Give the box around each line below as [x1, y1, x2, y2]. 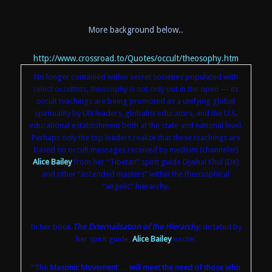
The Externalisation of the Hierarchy [72, 222, 199, 231]
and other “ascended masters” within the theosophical [42, 169, 230, 178]
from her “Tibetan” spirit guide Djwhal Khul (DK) [71, 157, 239, 166]
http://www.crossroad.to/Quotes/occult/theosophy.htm [33, 53, 239, 63]
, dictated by [199, 222, 242, 231]
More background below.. [88, 24, 184, 35]
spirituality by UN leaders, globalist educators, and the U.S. [34, 108, 237, 118]
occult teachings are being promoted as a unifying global [36, 96, 236, 106]
